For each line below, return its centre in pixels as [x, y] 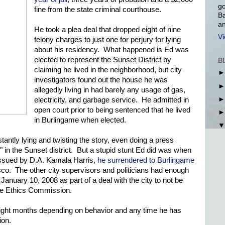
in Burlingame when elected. [80, 120]
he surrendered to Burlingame [146, 160]
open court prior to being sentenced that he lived [112, 110]
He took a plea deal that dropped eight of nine [107, 30]
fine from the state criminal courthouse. [97, 10]
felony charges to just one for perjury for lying [107, 40]
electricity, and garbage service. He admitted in [111, 100]
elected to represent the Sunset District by [102, 60]
